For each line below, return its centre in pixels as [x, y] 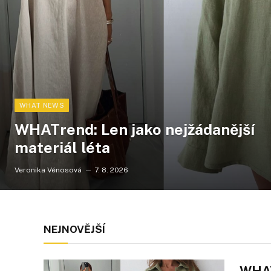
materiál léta [62, 147]
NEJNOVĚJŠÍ [74, 229]
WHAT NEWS [42, 105]
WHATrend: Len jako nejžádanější [135, 129]
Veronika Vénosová [48, 170]
